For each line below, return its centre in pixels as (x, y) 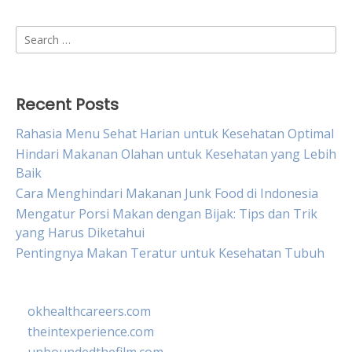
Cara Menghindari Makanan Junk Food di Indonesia (167, 193)
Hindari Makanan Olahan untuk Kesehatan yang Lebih (176, 154)
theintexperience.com (91, 332)
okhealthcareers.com (89, 311)
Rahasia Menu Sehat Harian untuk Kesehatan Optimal (175, 134)
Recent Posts (67, 104)
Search (35, 35)
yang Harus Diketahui (80, 233)
